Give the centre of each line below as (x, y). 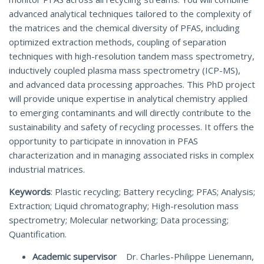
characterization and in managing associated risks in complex (131, 155)
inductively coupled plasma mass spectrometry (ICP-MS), (125, 70)
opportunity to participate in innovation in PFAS (103, 141)
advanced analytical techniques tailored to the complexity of (130, 14)
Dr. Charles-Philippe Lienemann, (187, 256)
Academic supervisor (76, 256)
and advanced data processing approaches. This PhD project (132, 84)
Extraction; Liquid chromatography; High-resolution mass (124, 206)
